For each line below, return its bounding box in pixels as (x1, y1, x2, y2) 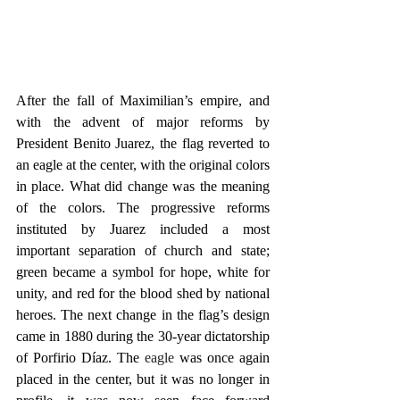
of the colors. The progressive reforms (16, 199, 270, 215)
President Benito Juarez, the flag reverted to (16, 135, 270, 151)
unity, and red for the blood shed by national (16, 285, 270, 301)
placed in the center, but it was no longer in (16, 371, 270, 387)
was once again (179, 349, 270, 365)
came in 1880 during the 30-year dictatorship (16, 328, 270, 344)
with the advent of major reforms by (16, 113, 270, 129)
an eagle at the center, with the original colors (16, 156, 270, 172)
